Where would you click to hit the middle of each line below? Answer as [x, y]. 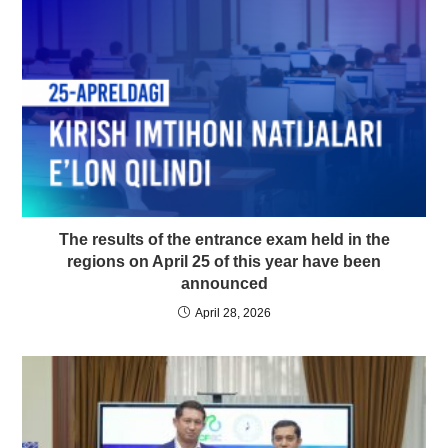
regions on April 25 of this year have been [224, 261]
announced [224, 283]
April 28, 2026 [232, 312]
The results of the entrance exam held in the [224, 239]
